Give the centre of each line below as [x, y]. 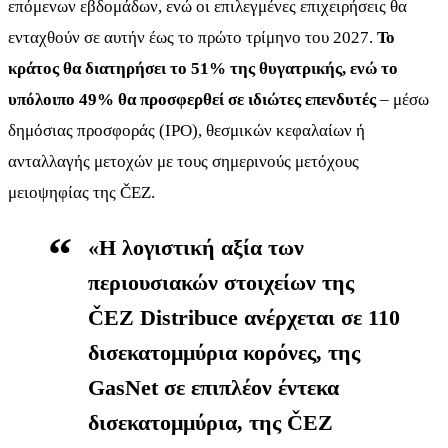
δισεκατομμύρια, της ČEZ [210, 422]
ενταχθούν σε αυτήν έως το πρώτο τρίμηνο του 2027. [192, 37]
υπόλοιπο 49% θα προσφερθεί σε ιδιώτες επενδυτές [192, 99]
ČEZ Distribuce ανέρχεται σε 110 [244, 317]
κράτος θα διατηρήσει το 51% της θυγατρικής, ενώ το [203, 68]
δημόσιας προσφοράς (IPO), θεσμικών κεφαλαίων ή [186, 130]
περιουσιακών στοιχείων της [221, 282]
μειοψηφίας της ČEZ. [81, 192]
